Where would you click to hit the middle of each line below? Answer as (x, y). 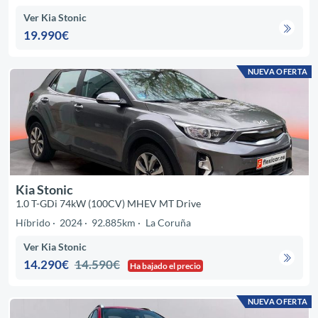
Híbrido (33, 222)
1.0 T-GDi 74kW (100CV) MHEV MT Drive (108, 203)
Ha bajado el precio (166, 266)
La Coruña (168, 222)
